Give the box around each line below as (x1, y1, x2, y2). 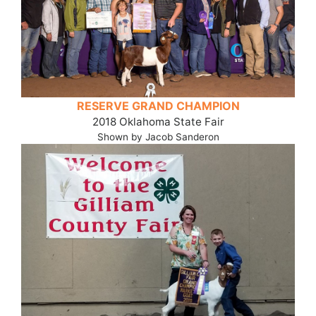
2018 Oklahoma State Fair (92, 114, 224, 128)
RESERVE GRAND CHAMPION (76, 98, 240, 113)
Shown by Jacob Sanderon (97, 130, 219, 142)
